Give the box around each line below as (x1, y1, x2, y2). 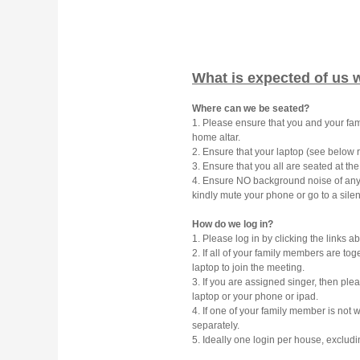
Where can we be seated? (192, 103, 309, 115)
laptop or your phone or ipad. (192, 291, 318, 303)
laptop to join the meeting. (192, 262, 305, 274)
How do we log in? (192, 219, 273, 231)
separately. (192, 320, 239, 332)
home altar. (192, 132, 240, 144)
